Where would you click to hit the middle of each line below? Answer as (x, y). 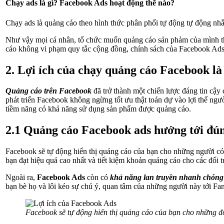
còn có (96, 177)
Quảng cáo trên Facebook (48, 91)
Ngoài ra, (21, 177)
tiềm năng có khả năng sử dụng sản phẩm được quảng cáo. (98, 109)
